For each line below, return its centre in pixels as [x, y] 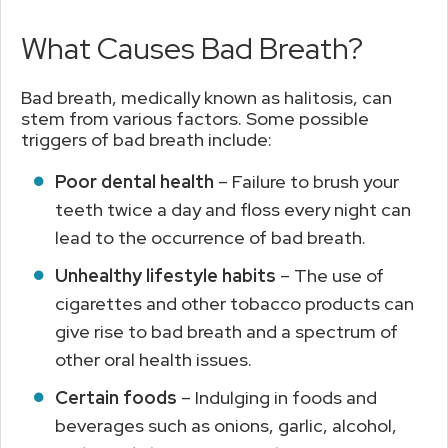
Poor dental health [134, 181]
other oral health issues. [153, 359]
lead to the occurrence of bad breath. [210, 237]
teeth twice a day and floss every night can [233, 209]
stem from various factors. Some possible [195, 118]
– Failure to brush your [306, 181]
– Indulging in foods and [277, 397]
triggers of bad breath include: [146, 139]
